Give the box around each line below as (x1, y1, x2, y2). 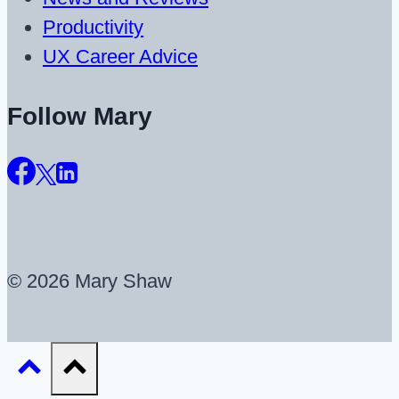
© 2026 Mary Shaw (7, 269, 172, 292)
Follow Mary (7, 102, 152, 131)
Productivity (43, 16, 143, 39)
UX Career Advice (43, 45, 198, 69)
